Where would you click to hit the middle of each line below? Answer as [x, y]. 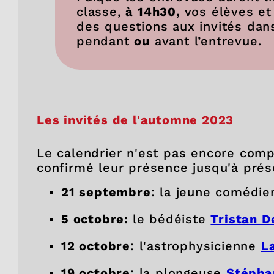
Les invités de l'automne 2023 [135, 120]
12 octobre [96, 246]
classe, [101, 11]
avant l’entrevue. [206, 41]
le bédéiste [172, 219]
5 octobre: [97, 219]
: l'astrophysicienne [196, 246]
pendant [106, 41]
